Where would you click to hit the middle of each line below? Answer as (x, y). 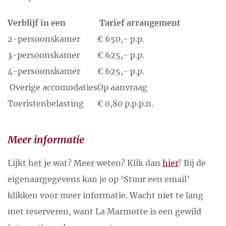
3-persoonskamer (44, 55)
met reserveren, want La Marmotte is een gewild (104, 212)
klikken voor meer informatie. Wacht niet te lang (105, 195)
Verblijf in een (37, 22)
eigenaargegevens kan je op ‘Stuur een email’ (99, 179)
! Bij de (192, 163)
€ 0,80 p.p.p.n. (125, 103)
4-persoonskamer (44, 71)
